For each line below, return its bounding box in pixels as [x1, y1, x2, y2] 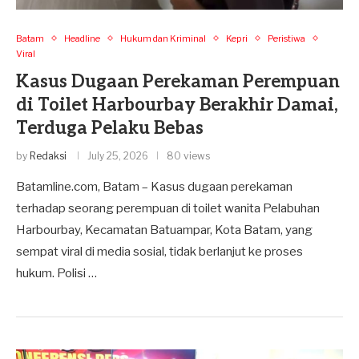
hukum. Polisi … [16, 265, 97, 280]
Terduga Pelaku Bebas [16, 117, 204, 139]
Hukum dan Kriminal [120, 32, 206, 44]
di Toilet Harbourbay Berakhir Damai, [16, 94, 338, 115]
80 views [167, 149, 210, 162]
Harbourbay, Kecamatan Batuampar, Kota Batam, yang [16, 222, 313, 237]
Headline [64, 32, 100, 44]
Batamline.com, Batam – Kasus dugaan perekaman [16, 179, 292, 194]
